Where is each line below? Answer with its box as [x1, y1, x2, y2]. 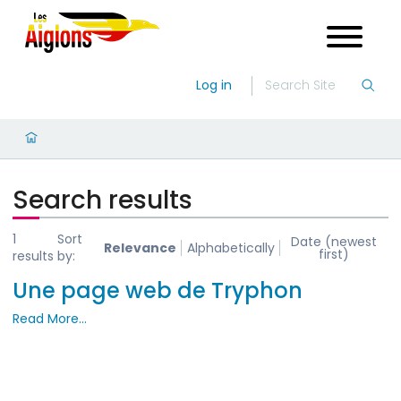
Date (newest [291, 233, 378, 251]
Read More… [13, 310, 87, 328]
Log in [196, 76, 232, 94]
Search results [13, 183, 192, 218]
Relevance [104, 239, 177, 257]
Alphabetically [186, 239, 275, 257]
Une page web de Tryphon [13, 276, 303, 305]
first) [319, 245, 350, 263]
